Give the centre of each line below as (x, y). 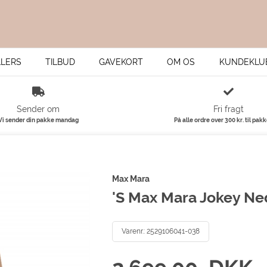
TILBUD (60, 62)
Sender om (38, 109)
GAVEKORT (121, 62)
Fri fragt (229, 109)
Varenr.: (134, 231)
